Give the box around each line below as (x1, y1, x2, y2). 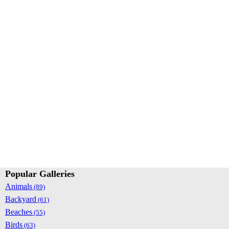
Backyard (5, 195, 36, 203)
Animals (5, 182, 32, 191)
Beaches (5, 208, 32, 216)
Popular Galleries (5, 169, 75, 179)
